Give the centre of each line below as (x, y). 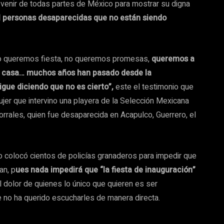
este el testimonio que (153, 87)
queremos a (173, 59)
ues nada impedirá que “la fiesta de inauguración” (105, 170)
